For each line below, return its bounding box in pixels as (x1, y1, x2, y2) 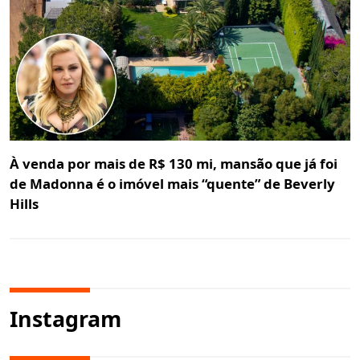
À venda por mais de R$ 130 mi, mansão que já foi (10, 153, 337, 173)
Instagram (10, 303, 121, 333)
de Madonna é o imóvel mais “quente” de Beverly (10, 174, 335, 193)
